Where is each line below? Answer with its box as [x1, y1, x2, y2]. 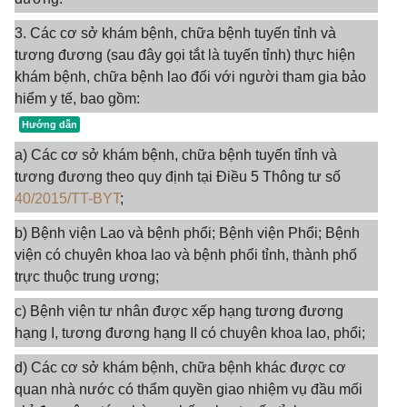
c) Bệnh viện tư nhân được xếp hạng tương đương [15, 303, 343, 319]
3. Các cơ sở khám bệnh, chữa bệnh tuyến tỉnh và [15, 25, 336, 41]
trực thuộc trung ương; [15, 269, 159, 284]
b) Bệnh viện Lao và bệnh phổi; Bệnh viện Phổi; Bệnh [15, 225, 360, 241]
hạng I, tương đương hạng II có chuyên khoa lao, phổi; [15, 325, 365, 341]
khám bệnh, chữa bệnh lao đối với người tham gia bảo [15, 69, 366, 84]
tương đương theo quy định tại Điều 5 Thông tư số [15, 169, 341, 184]
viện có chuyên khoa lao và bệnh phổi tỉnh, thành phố [15, 247, 357, 263]
